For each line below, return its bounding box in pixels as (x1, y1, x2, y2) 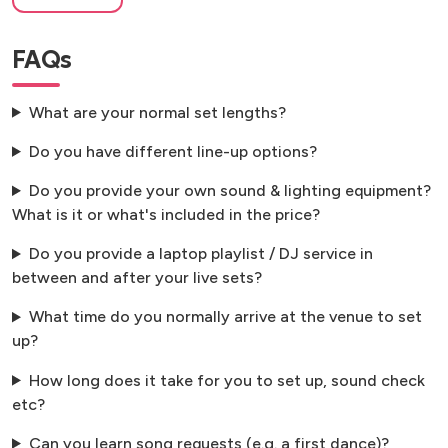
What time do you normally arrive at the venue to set (28, 307, 422, 327)
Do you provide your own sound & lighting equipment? (28, 181, 431, 201)
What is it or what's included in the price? (12, 205, 320, 225)
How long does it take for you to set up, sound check (28, 370, 425, 390)
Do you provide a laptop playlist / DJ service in (28, 244, 373, 264)
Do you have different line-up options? (28, 141, 317, 161)
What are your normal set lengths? (28, 102, 286, 122)
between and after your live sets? (12, 268, 262, 288)
